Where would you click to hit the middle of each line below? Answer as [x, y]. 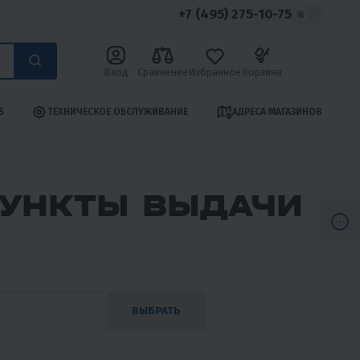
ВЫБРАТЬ [156, 311]
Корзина [262, 72]
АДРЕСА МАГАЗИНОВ [277, 112]
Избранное [214, 72]
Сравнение [162, 72]
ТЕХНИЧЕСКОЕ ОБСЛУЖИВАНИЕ [118, 112]
